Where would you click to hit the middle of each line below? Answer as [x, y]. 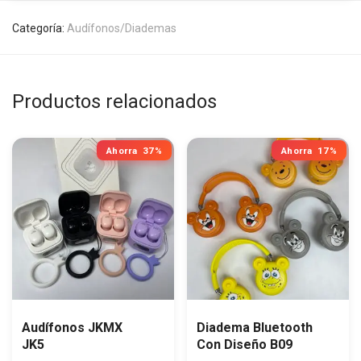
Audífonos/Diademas [122, 28]
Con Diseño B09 [245, 344]
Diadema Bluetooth [255, 327]
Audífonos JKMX [72, 327]
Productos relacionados [114, 101]
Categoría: [39, 28]
